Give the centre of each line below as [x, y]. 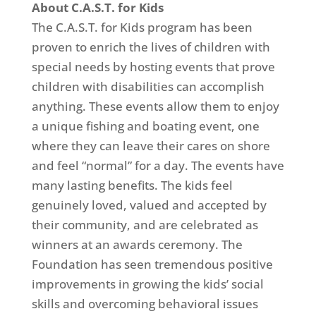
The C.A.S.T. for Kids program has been [142, 27]
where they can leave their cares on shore [151, 146]
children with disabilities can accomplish [148, 86]
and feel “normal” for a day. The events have [158, 165]
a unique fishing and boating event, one [145, 126]
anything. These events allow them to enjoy [155, 106]
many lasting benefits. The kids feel [132, 185]
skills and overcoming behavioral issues [145, 304]
